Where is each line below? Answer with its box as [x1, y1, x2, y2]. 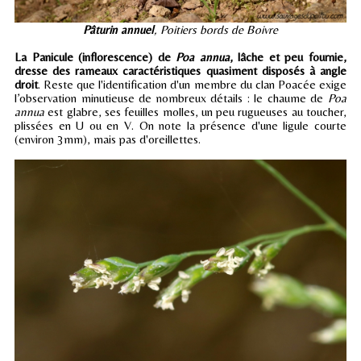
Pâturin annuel [83, 23, 154, 37]
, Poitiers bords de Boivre [154, 23, 278, 37]
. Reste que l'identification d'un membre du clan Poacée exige [38, 77, 346, 92]
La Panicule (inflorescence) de [15, 50, 176, 64]
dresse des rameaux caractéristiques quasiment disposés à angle [15, 64, 346, 78]
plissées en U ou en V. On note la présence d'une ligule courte [15, 118, 346, 133]
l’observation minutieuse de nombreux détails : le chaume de [15, 91, 328, 106]
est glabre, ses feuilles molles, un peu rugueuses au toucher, [44, 105, 346, 119]
